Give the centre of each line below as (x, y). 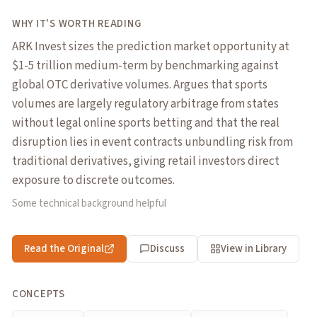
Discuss (167, 248)
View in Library (253, 248)
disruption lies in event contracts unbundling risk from (152, 142)
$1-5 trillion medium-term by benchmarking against (145, 65)
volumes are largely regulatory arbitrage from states (145, 104)
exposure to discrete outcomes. (93, 180)
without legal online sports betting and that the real (146, 123)
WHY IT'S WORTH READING (77, 24)
